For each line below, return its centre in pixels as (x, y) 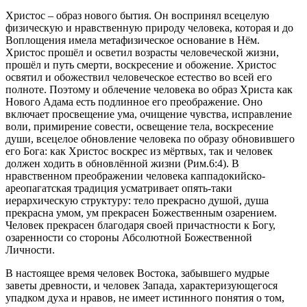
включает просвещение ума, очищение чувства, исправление (149, 114)
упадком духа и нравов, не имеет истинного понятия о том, (145, 297)
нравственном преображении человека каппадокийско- (135, 175)
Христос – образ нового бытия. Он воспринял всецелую (137, 15)
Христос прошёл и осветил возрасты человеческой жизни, (142, 52)
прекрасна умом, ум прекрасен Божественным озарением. (141, 212)
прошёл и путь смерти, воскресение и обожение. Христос (141, 64)
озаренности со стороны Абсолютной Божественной (129, 237)
